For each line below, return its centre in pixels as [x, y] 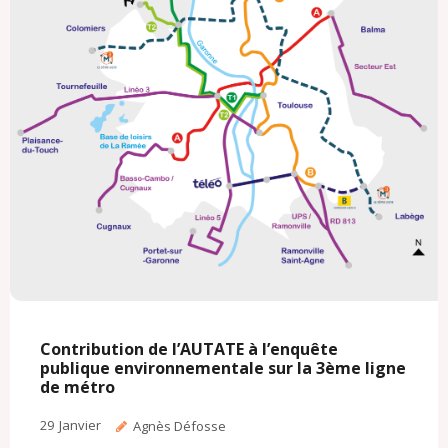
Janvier [80, 425]
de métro [77, 387]
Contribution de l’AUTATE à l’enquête [189, 349]
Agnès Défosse [179, 426]
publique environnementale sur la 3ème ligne [223, 368]
